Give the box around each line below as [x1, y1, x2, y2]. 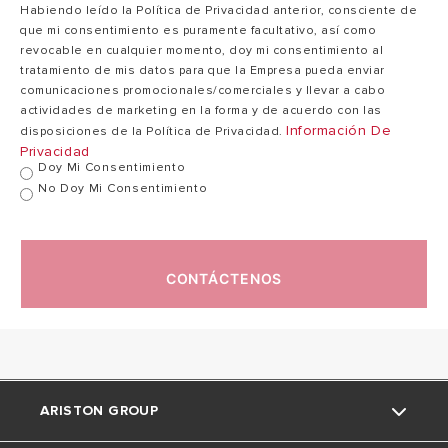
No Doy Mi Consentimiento [38, 181, 208, 197]
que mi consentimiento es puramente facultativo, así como [20, 23, 376, 39]
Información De [286, 122, 392, 140]
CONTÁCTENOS [165, 270, 283, 288]
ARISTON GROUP [40, 402, 159, 420]
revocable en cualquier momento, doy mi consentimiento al [20, 43, 383, 59]
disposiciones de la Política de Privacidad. [20, 124, 286, 140]
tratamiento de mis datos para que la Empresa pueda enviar [20, 63, 385, 79]
